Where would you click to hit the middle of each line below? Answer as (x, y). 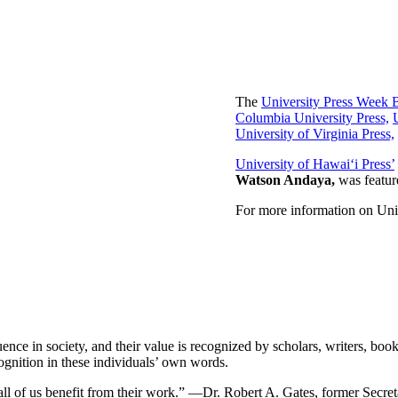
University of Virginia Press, (315, 134)
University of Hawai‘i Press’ (315, 164)
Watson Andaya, (285, 180)
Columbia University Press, (312, 118)
